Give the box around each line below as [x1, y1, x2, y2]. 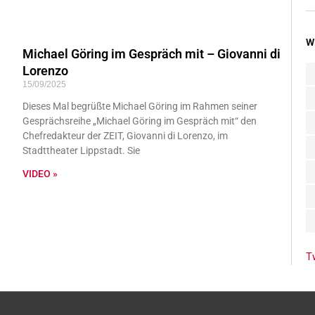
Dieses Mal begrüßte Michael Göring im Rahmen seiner [22, 100, 257, 112]
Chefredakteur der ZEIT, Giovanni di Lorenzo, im [22, 129, 228, 141]
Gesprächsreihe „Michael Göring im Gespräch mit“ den [22, 115, 257, 127]
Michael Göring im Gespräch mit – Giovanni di [22, 46, 281, 61]
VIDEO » [22, 167, 58, 179]
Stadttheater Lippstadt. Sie [22, 144, 140, 156]
